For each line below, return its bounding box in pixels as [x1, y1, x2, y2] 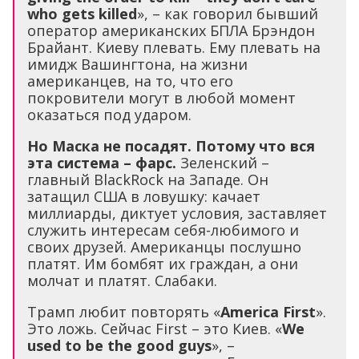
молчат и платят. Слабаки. [27, 271, 217, 290]
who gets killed [27, 4, 137, 23]
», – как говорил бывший [137, 4, 318, 23]
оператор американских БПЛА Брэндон [27, 21, 315, 40]
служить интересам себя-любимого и [27, 220, 299, 240]
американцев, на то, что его [27, 71, 233, 91]
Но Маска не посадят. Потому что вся [27, 136, 315, 155]
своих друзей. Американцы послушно [27, 237, 301, 256]
